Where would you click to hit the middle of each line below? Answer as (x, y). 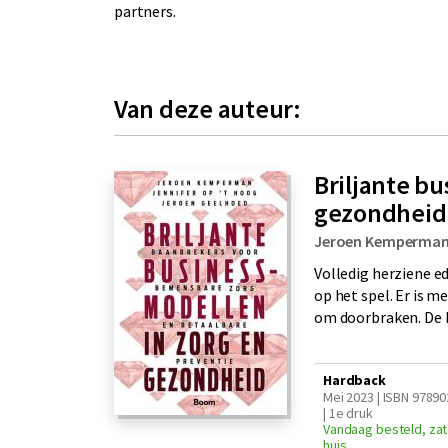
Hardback (354, 380)
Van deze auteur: (207, 108)
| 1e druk (348, 413)
